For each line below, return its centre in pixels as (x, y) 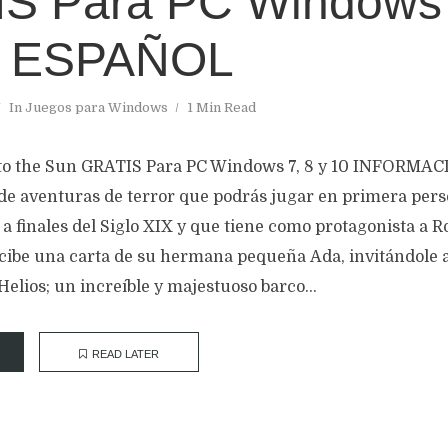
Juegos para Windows (96, 107)
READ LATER (125, 354)
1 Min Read (221, 107)
